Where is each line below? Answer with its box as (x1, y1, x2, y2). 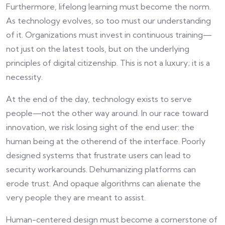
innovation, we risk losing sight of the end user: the (6, 122, 194, 133)
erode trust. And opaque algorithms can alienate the (6, 178, 201, 189)
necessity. (6, 72, 43, 82)
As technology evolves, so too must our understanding (6, 16, 211, 26)
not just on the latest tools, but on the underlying (6, 44, 189, 54)
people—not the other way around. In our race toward (6, 108, 208, 119)
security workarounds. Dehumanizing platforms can (6, 164, 196, 175)
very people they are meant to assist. (6, 192, 146, 203)
